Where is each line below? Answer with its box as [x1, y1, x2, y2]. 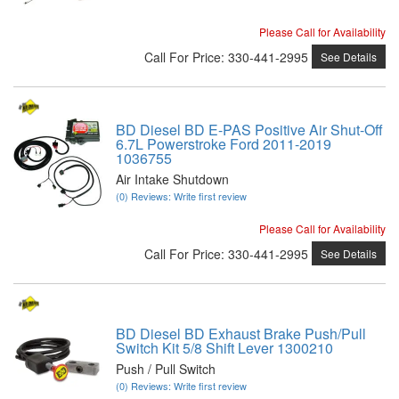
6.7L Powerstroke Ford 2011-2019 [116, 134, 331, 154]
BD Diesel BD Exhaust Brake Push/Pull [116, 323, 366, 344]
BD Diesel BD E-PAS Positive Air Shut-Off [116, 119, 383, 140]
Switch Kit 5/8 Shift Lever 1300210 [116, 338, 333, 358]
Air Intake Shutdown [116, 170, 229, 188]
